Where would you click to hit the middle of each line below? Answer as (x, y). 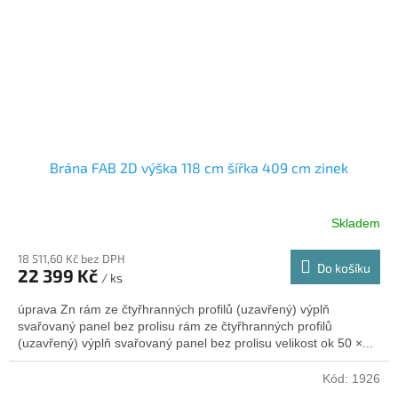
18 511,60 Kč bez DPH (72, 258)
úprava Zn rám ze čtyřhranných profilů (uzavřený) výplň (174, 309)
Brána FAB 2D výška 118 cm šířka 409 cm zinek (199, 167)
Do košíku (344, 267)
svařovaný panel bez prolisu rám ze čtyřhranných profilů (175, 326)
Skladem (356, 223)
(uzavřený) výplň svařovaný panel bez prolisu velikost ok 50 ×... (195, 342)
